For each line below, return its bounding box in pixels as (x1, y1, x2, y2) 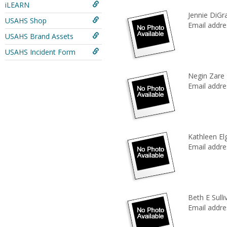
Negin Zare (187, 71, 224, 81)
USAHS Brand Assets (5, 31, 73, 41)
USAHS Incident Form (5, 47, 75, 57)
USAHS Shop (5, 16, 47, 25)
